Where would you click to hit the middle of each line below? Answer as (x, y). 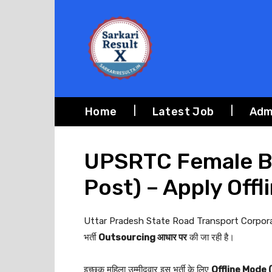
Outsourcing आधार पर (143, 237)
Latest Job (183, 112)
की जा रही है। (211, 237)
